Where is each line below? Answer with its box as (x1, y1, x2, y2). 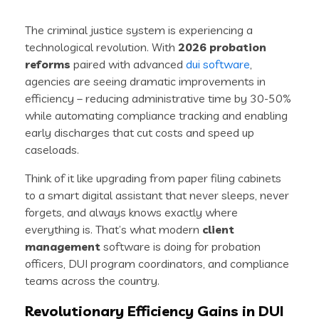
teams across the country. (25, 273, 159, 288)
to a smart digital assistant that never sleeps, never (25, 188, 289, 203)
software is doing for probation (100, 239, 261, 254)
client (202, 222, 234, 237)
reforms (25, 57, 70, 72)
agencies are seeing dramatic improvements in (25, 74, 266, 89)
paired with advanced (70, 57, 186, 72)
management (25, 239, 100, 254)
